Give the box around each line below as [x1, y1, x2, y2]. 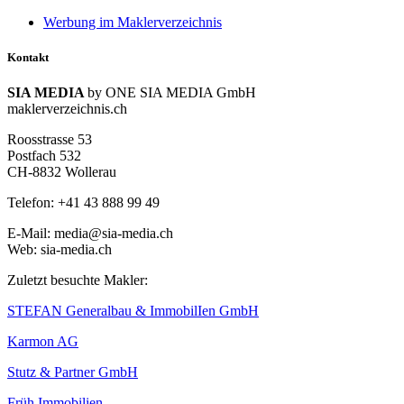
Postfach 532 [7, 148, 81, 164]
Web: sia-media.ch [7, 242, 112, 258]
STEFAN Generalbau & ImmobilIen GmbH [7, 303, 259, 319]
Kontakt [7, 50, 49, 64]
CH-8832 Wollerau [7, 164, 116, 180]
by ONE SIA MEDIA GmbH [87, 85, 256, 101]
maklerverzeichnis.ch [7, 101, 127, 117]
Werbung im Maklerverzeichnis [43, 14, 222, 30]
